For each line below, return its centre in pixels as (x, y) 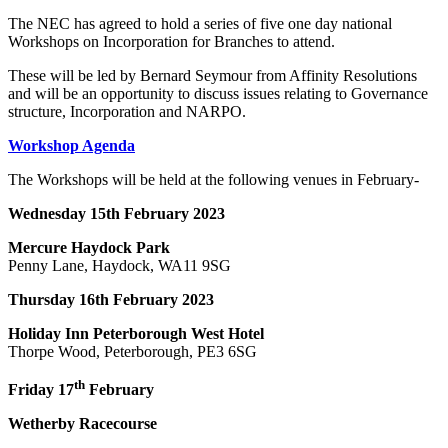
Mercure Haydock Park (89, 247)
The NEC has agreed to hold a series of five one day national (200, 23)
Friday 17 (41, 389)
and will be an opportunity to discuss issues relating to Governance (218, 93)
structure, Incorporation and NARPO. (127, 111)
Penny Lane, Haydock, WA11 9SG (119, 265)
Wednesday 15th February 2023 (116, 213)
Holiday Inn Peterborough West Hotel (136, 333)
